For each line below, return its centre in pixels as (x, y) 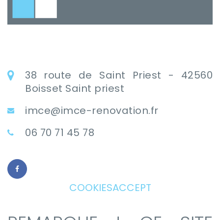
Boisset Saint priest (75, 89)
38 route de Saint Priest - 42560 (119, 75)
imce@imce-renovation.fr (92, 111)
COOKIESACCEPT (110, 188)
